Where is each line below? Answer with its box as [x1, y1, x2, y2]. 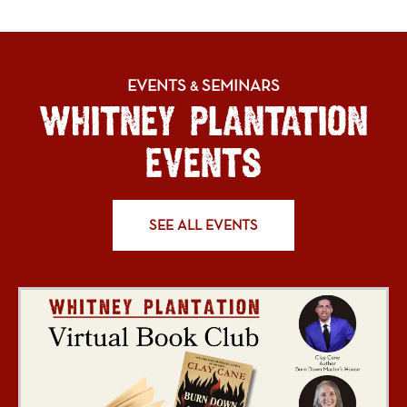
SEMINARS [198, 74, 280, 95]
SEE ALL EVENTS [149, 214, 258, 234]
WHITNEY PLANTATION [39, 103, 368, 143]
